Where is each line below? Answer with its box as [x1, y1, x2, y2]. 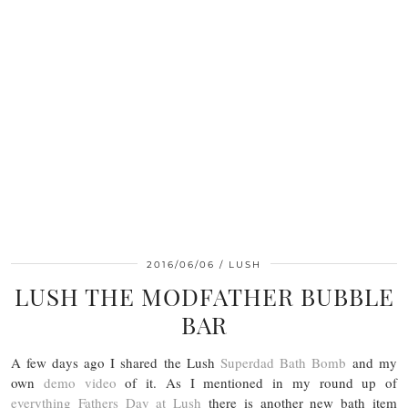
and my [345, 353, 398, 372]
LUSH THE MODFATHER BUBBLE [14, 280, 394, 312]
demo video [43, 373, 117, 392]
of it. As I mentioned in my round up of [116, 373, 397, 392]
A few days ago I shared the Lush [11, 353, 220, 372]
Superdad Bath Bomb [219, 353, 346, 372]
